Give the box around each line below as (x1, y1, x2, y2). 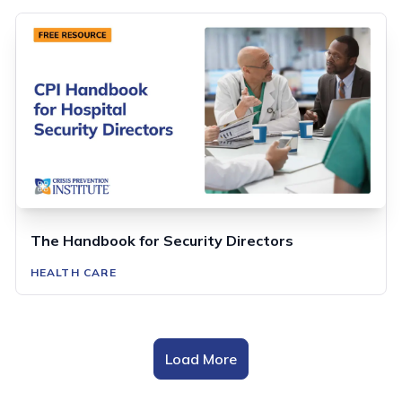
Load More (165, 349, 237, 368)
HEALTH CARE (30, 265, 117, 279)
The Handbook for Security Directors (30, 231, 293, 249)
